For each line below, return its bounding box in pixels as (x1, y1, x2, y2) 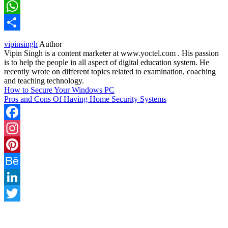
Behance (4, 172, 32, 181)
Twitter (4, 205, 27, 214)
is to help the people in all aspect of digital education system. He (4, 58, 209, 67)
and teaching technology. (4, 76, 84, 85)
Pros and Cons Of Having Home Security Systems (4, 94, 166, 103)
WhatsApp (4, 17, 39, 26)
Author (39, 39, 62, 48)
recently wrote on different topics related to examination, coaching (4, 67, 216, 76)
